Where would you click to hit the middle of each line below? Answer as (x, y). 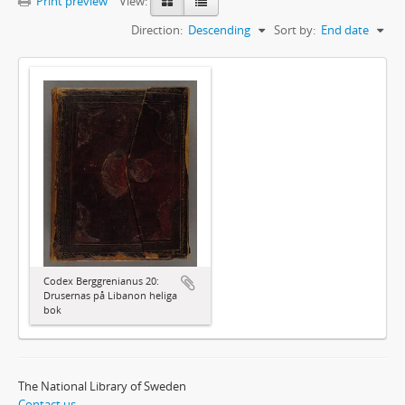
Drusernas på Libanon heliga (110, 296)
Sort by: (295, 29)
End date (345, 29)
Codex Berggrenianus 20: (101, 281)
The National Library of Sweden (102, 386)
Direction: (157, 29)
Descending (219, 29)
